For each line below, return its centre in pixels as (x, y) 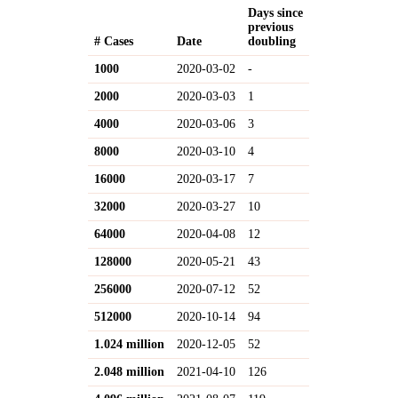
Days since (276, 12)
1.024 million (130, 344)
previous (271, 27)
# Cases (114, 41)
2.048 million (130, 371)
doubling (272, 41)
